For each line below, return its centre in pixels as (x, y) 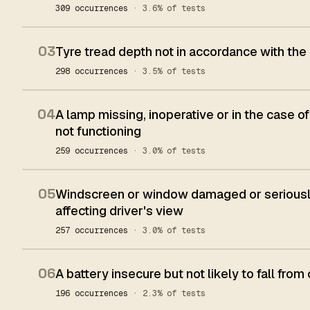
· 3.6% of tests (169, 8)
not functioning (98, 131)
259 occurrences (94, 151)
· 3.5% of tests (169, 71)
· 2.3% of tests (169, 293)
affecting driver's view (119, 211)
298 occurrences (94, 71)
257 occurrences (94, 230)
